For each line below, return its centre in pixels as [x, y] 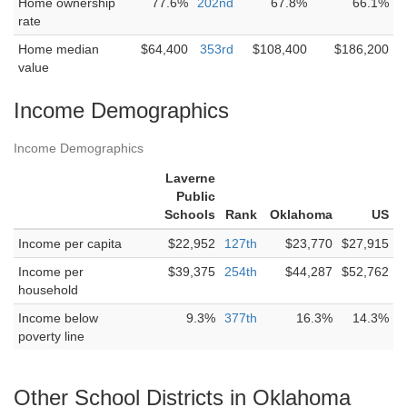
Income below [58, 318]
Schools [190, 214]
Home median [59, 49]
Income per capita [70, 243]
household [48, 290]
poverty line [51, 336]
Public [196, 196]
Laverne [190, 178]
